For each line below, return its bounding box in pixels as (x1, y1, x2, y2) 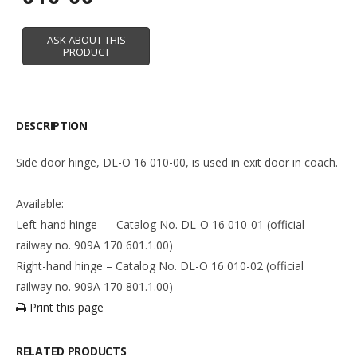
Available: (16, 196, 64, 212)
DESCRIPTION (16, 118, 88, 134)
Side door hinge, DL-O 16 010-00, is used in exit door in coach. (16, 155, 338, 171)
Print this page (26, 300, 104, 316)
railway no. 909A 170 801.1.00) (16, 279, 173, 295)
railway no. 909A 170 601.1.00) (16, 237, 173, 253)
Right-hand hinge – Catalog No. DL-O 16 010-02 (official (16, 258, 304, 274)
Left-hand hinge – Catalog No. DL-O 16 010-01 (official (16, 217, 304, 233)
